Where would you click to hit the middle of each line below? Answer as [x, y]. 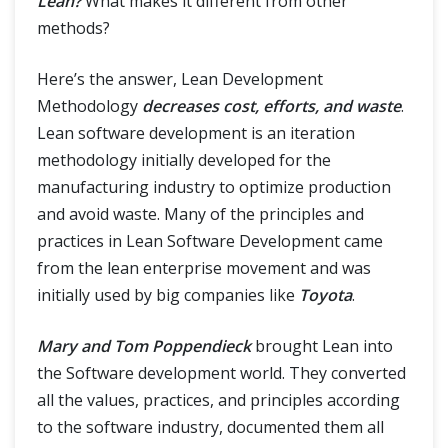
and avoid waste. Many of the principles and [200, 214]
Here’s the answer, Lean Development [180, 79]
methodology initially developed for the [184, 160]
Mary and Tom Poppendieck [144, 346]
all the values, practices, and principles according [218, 400]
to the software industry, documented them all [210, 427]
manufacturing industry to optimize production [214, 187]
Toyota [325, 295]
